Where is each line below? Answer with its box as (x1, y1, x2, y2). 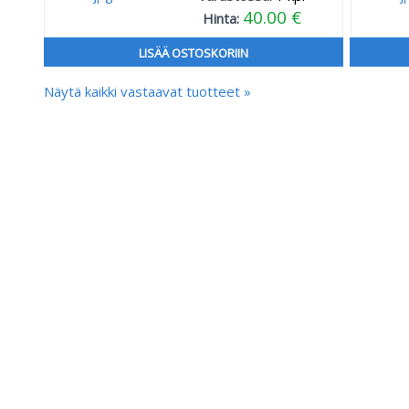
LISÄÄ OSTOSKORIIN (138, 45, 248, 61)
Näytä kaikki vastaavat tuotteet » (44, 81, 251, 100)
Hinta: (202, 9, 243, 27)
